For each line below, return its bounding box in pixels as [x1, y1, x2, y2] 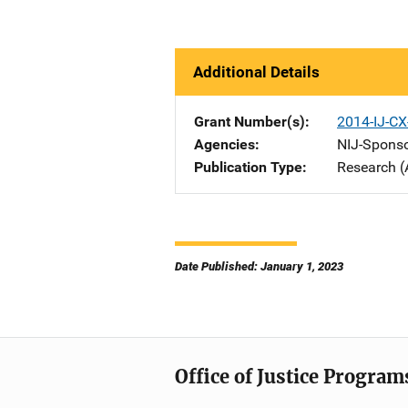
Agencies [194, 136, 255, 153]
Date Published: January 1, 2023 [175, 260, 343, 273]
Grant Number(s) [194, 113, 305, 130]
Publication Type [194, 158, 302, 176]
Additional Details [193, 63, 320, 81]
